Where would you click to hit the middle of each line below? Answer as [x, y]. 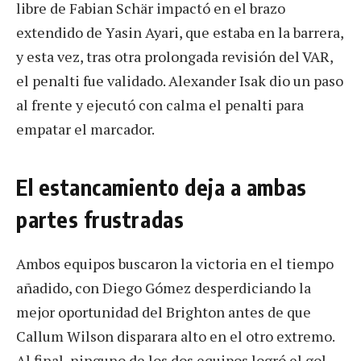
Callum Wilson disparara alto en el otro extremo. [175, 336]
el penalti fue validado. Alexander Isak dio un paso [180, 81]
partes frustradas [100, 219]
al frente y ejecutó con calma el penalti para [160, 105]
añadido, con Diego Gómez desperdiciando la [164, 287]
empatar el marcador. [85, 129]
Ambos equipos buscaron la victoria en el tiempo [175, 263]
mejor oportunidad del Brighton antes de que [164, 311]
